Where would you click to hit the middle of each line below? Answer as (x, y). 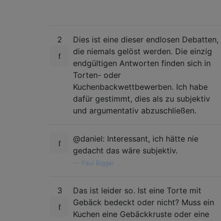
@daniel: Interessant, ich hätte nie (136, 138)
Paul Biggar (97, 163)
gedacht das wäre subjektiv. (125, 150)
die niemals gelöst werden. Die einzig (143, 51)
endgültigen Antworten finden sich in (142, 63)
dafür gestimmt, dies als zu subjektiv (142, 98)
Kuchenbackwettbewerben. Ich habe (140, 87)
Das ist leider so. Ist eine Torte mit (137, 190)
